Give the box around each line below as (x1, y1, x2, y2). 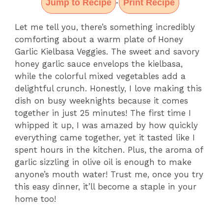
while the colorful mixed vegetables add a (15, 71, 186, 82)
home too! (15, 194, 56, 204)
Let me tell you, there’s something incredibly (15, 22, 195, 32)
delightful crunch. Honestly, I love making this (15, 83, 202, 94)
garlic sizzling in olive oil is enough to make (15, 157, 192, 167)
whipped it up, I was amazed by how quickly (15, 120, 198, 131)
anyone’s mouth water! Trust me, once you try (15, 169, 203, 180)
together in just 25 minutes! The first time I (15, 108, 191, 118)
